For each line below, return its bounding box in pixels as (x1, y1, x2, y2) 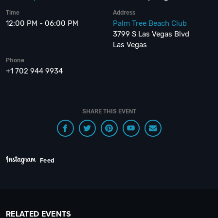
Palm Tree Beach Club (113, 19, 187, 28)
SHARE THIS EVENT (82, 108, 136, 115)
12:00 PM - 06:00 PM (6, 19, 78, 28)
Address (113, 9, 136, 16)
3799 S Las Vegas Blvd (113, 30, 190, 38)
